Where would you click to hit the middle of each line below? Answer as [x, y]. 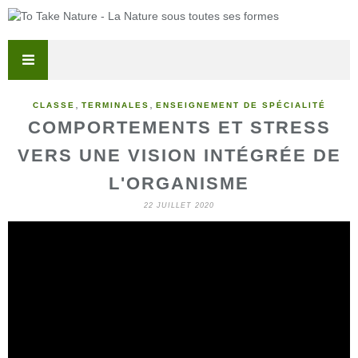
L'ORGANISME [179, 183]
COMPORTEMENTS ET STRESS [179, 127]
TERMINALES [115, 105]
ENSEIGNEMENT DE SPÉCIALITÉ [241, 105]
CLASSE [54, 105]
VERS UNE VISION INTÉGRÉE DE [179, 155]
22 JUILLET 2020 [179, 205]
